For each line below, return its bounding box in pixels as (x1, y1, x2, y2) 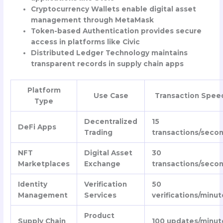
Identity (17, 180, 47, 188)
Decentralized (84, 117, 137, 125)
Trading (84, 128, 112, 136)
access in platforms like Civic (31, 38, 140, 46)
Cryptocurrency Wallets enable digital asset (31, 5, 197, 13)
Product (84, 211, 114, 220)
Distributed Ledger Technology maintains (31, 49, 188, 57)
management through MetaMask (31, 16, 154, 24)
